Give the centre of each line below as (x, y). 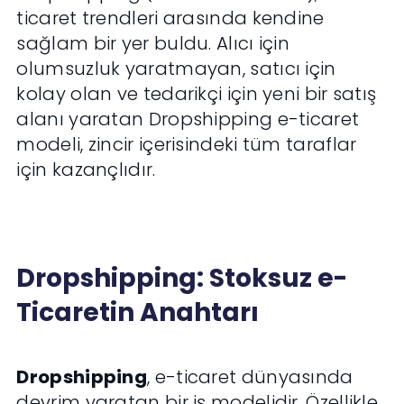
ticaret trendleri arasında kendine (170, 18)
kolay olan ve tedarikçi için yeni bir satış (197, 94)
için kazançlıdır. (86, 170)
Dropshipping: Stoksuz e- (182, 279)
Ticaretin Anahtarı (138, 313)
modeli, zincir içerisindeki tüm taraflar (187, 145)
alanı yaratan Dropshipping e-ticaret (188, 119)
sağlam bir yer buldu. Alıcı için (153, 44)
